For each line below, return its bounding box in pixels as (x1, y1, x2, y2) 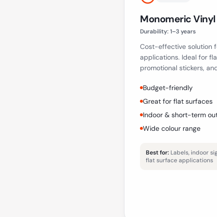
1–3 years (170, 28, 196, 35)
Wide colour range (143, 124, 201, 133)
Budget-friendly (143, 83, 193, 92)
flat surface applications (146, 156, 213, 164)
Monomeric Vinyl (140, 13, 216, 25)
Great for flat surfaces (143, 97, 213, 106)
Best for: (146, 149, 169, 156)
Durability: (140, 28, 170, 35)
